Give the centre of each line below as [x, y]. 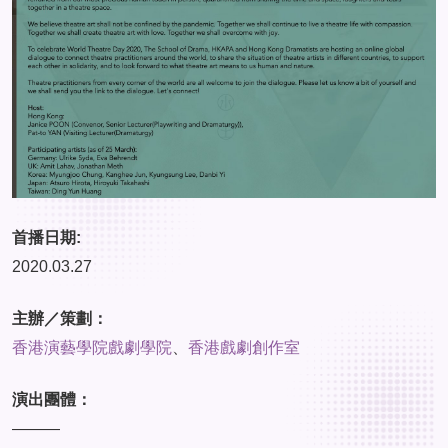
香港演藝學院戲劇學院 [92, 347]
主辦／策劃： [60, 318]
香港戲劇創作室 [244, 347]
